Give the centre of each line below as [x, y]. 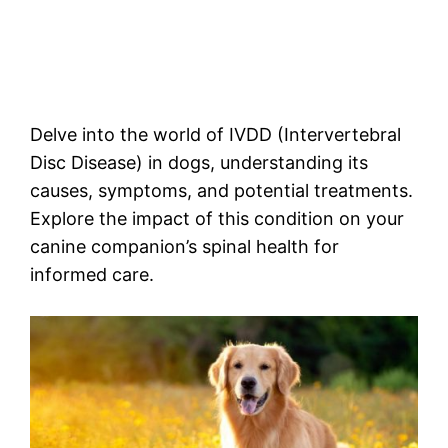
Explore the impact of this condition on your [217, 219]
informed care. [92, 275]
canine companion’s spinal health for [184, 247]
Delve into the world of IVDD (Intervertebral [215, 135]
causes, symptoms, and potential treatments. [221, 191]
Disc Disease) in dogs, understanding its [199, 163]
